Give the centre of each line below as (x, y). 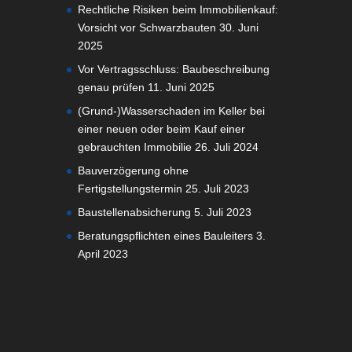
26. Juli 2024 (226, 147)
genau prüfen (111, 87)
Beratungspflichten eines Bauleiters (165, 235)
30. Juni (238, 27)
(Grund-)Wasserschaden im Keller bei (171, 110)
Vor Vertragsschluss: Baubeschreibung (173, 69)
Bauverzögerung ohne (133, 170)
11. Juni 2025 (181, 87)
